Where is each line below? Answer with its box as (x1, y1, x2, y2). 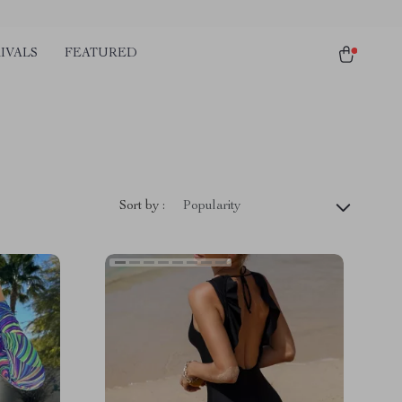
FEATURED (65, 48, 137, 60)
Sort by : (119, 199, 165, 213)
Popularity (183, 200, 240, 213)
